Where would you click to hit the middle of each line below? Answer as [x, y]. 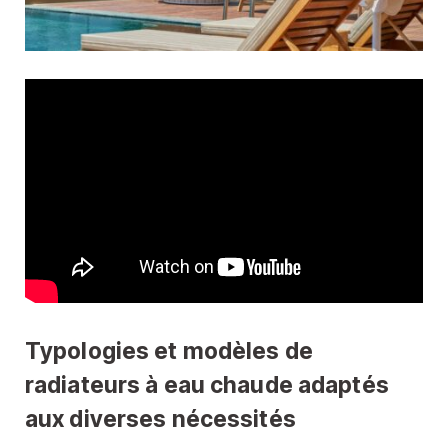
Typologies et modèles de [169, 350]
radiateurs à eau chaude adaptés [207, 384]
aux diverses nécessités [160, 418]
